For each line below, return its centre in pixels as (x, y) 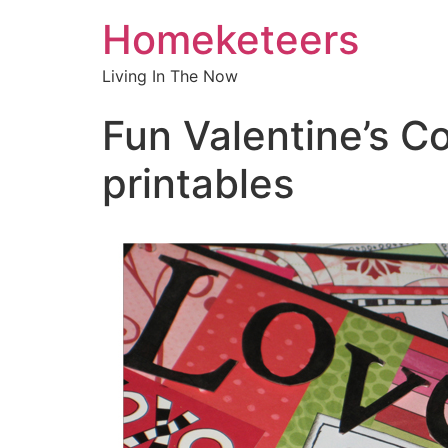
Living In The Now (170, 76)
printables (198, 183)
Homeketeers (230, 39)
